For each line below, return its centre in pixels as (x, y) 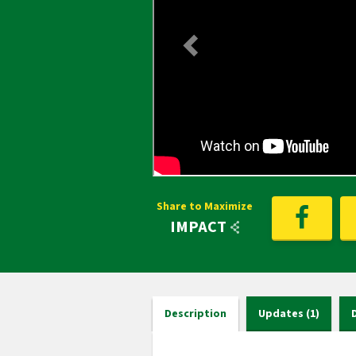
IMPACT (199, 227)
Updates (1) (289, 314)
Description (195, 314)
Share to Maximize (204, 207)
